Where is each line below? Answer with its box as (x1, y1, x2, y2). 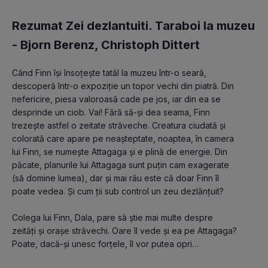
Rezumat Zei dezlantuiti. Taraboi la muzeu (12, 18, 255, 33)
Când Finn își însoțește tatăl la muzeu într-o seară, (12, 67, 206, 78)
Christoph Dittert (101, 37, 200, 52)
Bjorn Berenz (20, 37, 95, 52)
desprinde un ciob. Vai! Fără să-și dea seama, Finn (12, 106, 210, 117)
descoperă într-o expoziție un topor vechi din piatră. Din (12, 80, 234, 91)
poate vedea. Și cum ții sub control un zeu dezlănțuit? (12, 185, 224, 196)
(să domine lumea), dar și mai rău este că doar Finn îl (12, 172, 219, 183)
